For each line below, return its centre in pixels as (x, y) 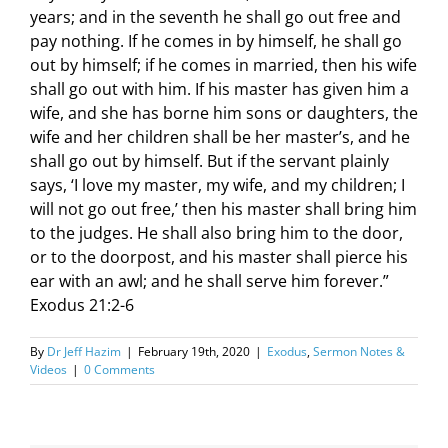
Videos (48, 369)
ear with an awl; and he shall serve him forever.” (209, 281)
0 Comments (119, 369)
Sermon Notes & (359, 351)
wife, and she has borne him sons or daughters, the (224, 113)
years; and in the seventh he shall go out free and (215, 17)
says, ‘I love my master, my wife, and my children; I (217, 185)
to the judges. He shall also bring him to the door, (216, 233)
